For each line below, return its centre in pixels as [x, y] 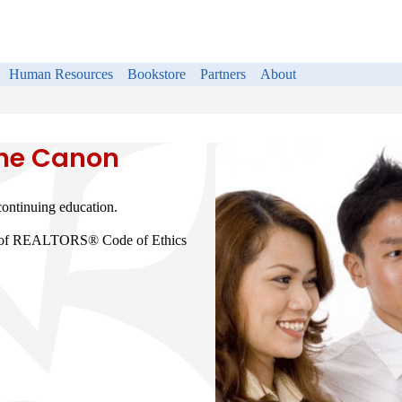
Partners [223, 74]
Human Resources [61, 74]
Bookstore [157, 74]
